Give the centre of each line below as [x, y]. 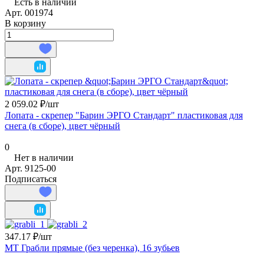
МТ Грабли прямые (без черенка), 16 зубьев [92, 247]
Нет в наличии [44, 157]
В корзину [25, 23]
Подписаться [31, 179]
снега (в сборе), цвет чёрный [62, 126]
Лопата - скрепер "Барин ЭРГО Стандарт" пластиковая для [124, 115]
